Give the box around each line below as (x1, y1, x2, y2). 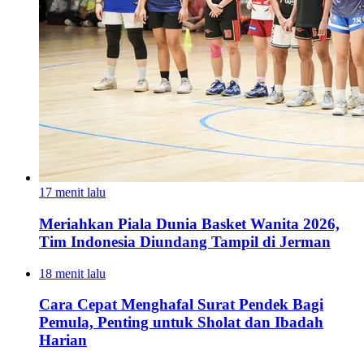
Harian (39, 331, 87, 349)
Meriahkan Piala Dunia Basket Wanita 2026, (39, 214, 340, 232)
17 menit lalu (39, 185, 106, 200)
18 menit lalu (39, 266, 106, 280)
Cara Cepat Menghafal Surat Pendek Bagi (39, 296, 323, 314)
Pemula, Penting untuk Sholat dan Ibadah (39, 314, 323, 331)
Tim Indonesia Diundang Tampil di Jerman (39, 232, 331, 250)
